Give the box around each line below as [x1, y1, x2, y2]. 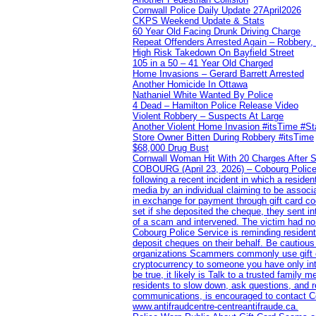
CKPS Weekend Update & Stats [133, 15, 265, 26]
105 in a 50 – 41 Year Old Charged [133, 57, 273, 68]
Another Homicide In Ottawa [133, 78, 248, 90]
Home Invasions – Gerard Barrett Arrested [133, 68, 304, 79]
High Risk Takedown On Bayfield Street [133, 47, 294, 58]
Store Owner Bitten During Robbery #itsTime [133, 131, 314, 142]
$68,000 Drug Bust [133, 142, 209, 153]
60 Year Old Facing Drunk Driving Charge [133, 25, 300, 37]
